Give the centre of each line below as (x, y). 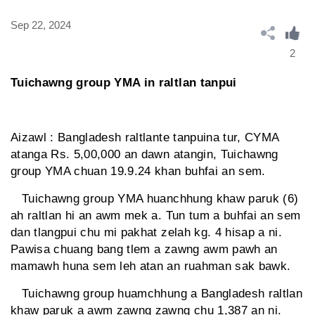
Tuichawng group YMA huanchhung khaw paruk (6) (155, 199)
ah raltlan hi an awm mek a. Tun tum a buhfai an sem (156, 216)
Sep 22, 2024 (41, 25)
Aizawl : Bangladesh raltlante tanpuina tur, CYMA (145, 138)
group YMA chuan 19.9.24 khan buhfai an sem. (138, 172)
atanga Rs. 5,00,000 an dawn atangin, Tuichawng (144, 155)
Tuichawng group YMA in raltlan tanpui (124, 83)
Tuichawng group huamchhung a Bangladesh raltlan (156, 294)
